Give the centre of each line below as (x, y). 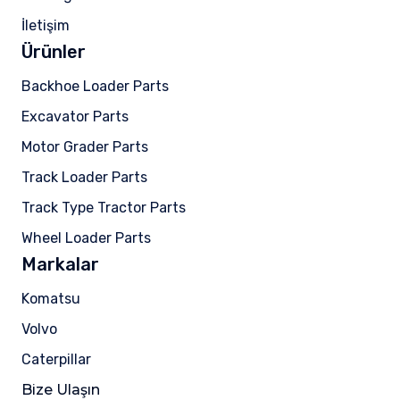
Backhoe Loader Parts (95, 87)
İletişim (46, 26)
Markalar (60, 265)
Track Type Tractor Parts (104, 208)
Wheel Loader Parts (86, 238)
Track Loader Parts (84, 178)
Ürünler (54, 52)
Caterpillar (56, 360)
